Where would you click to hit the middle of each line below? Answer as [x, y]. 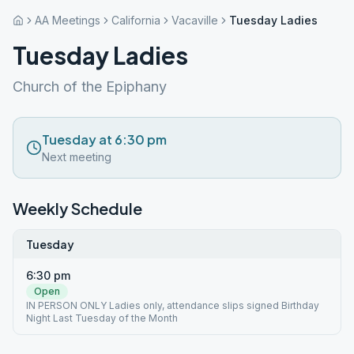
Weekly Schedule [77, 208]
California [136, 20]
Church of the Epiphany [90, 87]
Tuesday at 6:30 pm [104, 139]
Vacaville [195, 20]
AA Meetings [68, 20]
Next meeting [77, 157]
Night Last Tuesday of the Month [102, 318]
